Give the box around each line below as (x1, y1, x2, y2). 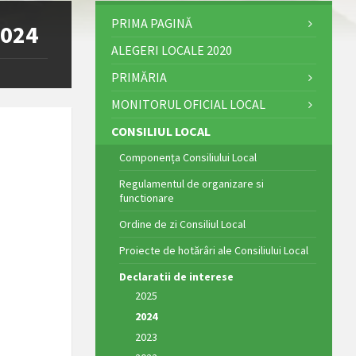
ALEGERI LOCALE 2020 (110, 41, 232, 58)
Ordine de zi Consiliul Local (118, 216, 246, 231)
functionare (118, 190, 174, 205)
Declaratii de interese (118, 269, 234, 284)
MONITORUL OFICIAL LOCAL (110, 95, 265, 112)
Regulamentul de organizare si (118, 176, 264, 191)
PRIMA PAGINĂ (110, 14, 192, 31)
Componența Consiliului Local (118, 149, 257, 164)
